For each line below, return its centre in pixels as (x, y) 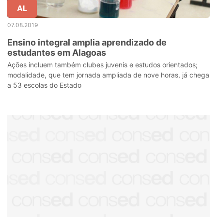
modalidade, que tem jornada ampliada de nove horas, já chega (108, 75)
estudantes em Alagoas (57, 53)
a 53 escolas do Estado (44, 85)
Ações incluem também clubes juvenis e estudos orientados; (102, 65)
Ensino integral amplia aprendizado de (87, 42)
